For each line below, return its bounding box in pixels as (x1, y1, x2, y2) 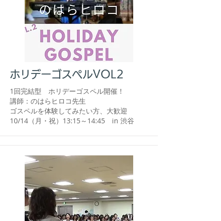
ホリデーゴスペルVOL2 (10, 69, 124, 79)
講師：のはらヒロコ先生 (10, 96, 86, 106)
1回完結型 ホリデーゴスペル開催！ (10, 86, 124, 96)
